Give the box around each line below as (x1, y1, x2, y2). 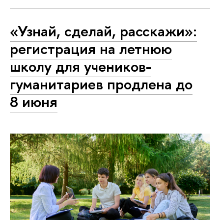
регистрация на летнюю (10, 38, 172, 59)
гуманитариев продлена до (10, 74, 192, 95)
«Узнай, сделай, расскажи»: (10, 21, 197, 42)
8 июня (10, 91, 57, 112)
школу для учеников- (10, 56, 151, 77)
